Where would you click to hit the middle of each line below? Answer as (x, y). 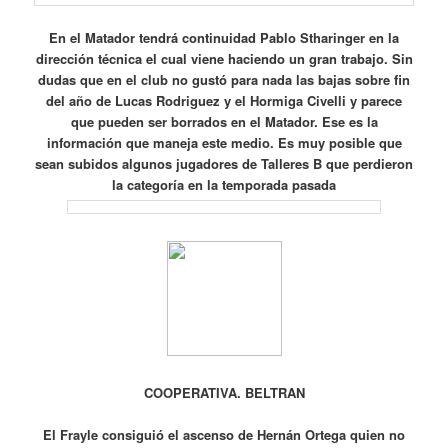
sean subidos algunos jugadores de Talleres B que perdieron (224, 164)
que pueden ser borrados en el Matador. (196, 122)
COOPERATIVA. (194, 392)
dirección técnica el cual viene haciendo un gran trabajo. (213, 59)
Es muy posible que (339, 143)
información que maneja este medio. (162, 143)
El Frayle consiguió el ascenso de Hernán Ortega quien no (224, 435)
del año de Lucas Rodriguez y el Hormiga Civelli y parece (224, 101)
